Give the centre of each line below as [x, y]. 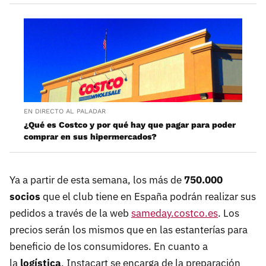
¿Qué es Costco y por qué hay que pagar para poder [130, 124]
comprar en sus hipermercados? [90, 136]
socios [25, 196]
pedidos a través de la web [70, 213]
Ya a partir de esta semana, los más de [97, 180]
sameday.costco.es [175, 213]
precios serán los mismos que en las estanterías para [129, 229]
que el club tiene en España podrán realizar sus [148, 196]
